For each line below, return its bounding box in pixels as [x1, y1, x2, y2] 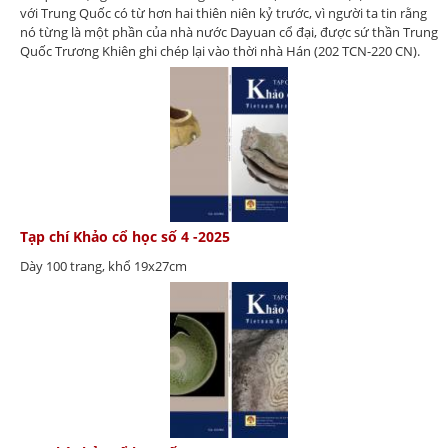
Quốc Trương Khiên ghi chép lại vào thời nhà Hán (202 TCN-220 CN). [20, 41, 426, 60]
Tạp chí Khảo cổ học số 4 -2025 [20, 227, 230, 247]
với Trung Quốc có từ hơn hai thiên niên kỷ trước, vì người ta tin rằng [20, 3, 427, 22]
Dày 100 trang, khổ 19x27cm [20, 257, 187, 276]
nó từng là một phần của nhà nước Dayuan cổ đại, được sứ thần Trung [20, 22, 438, 41]
